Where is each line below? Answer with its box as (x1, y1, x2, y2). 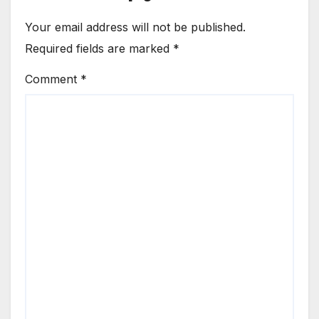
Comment (25, 71, 80, 86)
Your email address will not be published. (25, 19, 246, 34)
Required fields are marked (25, 41, 173, 56)
